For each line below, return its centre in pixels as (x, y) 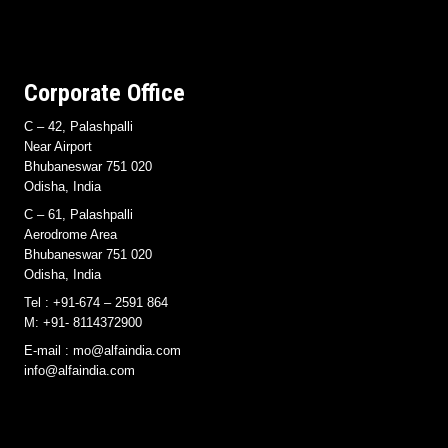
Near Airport (58, 146)
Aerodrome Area (70, 234)
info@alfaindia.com (79, 370)
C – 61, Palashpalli (78, 214)
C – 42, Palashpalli (78, 126)
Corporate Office (104, 92)
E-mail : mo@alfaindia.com (102, 350)
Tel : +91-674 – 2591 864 (96, 302)
